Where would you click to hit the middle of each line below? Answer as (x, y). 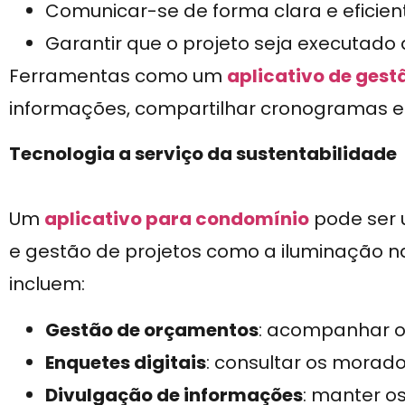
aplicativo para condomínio (177, 219)
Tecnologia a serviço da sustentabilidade (203, 154)
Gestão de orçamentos (152, 330)
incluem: (47, 284)
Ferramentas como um (118, 75)
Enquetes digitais (126, 362)
